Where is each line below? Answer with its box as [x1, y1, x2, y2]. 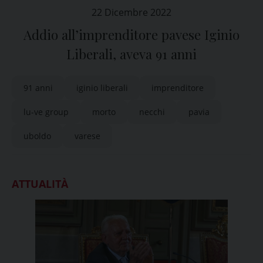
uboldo [23, 130, 51, 141]
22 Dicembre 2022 [92, 6, 171, 19]
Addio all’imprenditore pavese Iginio [23, 26, 240, 43]
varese [75, 130, 100, 141]
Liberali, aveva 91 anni [66, 45, 197, 63]
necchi [139, 106, 165, 117]
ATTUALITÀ [12, 177, 68, 191]
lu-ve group [23, 106, 69, 117]
